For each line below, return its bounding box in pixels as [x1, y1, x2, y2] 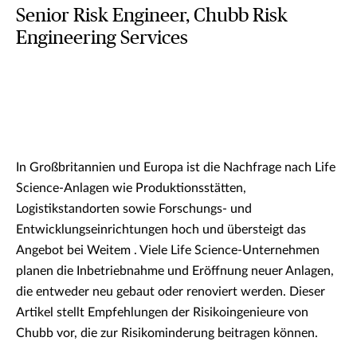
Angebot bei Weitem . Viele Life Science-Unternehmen [16, 244, 320, 257]
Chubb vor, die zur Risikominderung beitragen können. [16, 327, 321, 339]
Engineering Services [16, 29, 188, 48]
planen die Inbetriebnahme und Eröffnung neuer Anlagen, [16, 265, 334, 277]
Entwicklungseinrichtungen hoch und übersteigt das [16, 223, 306, 236]
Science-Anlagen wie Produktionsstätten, [16, 182, 246, 194]
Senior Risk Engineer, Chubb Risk [16, 6, 288, 25]
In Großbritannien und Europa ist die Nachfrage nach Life [16, 161, 335, 174]
